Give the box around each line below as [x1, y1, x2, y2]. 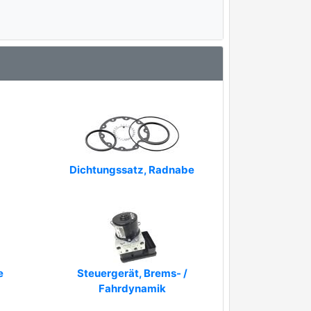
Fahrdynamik [98, 282, 166, 295]
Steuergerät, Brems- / [76, 267, 187, 280]
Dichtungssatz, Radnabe [69, 163, 194, 176]
